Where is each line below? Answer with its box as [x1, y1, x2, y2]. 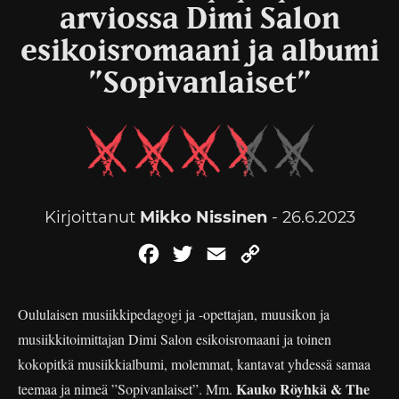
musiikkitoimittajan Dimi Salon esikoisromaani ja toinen [18, 330, 331, 348]
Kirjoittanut [44, 208, 140, 227]
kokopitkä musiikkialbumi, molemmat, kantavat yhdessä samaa [18, 354, 370, 373]
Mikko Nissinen [139, 208, 267, 227]
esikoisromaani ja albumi [20, 37, 379, 67]
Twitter [196, 245, 246, 262]
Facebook [162, 245, 232, 262]
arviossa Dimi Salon [59, 4, 340, 35]
